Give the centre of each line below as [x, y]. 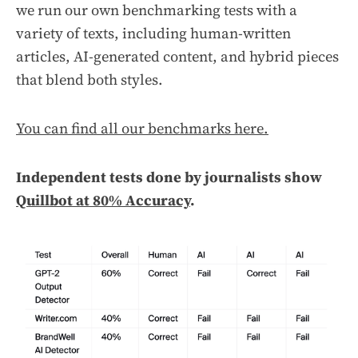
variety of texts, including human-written [153, 34]
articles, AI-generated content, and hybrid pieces [177, 57]
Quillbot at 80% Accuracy [103, 201]
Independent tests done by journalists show [169, 177]
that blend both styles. [89, 80]
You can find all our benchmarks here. [142, 129]
